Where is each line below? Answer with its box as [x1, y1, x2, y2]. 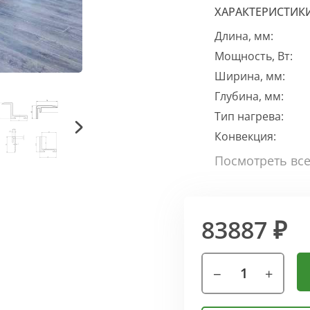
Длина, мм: [215, 28, 273, 44]
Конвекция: [215, 129, 276, 144]
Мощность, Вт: [215, 48, 293, 64]
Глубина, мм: [215, 89, 284, 104]
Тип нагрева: [215, 109, 284, 124]
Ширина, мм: [215, 69, 285, 84]
